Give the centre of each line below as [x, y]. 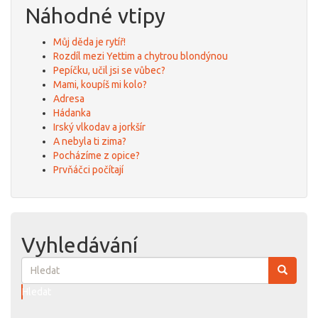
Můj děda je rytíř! [89, 42]
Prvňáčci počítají [88, 170]
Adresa [69, 99]
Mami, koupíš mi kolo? [100, 84]
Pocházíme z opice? [97, 155]
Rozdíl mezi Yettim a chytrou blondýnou [141, 56]
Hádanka [72, 113]
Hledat [37, 292]
